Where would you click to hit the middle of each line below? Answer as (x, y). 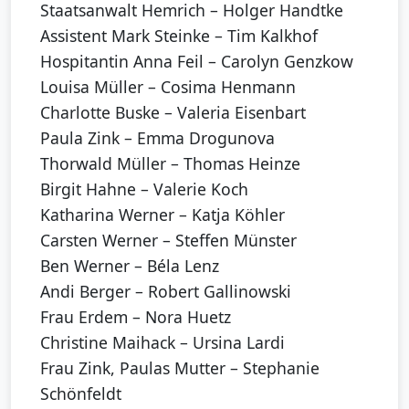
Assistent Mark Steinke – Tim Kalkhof (179, 36)
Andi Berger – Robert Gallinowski (166, 292)
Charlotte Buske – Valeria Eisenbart (173, 113)
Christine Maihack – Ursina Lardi (163, 343)
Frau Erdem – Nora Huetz (136, 317)
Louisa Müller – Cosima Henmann (168, 87)
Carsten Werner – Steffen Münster (168, 241)
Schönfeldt (81, 394)
